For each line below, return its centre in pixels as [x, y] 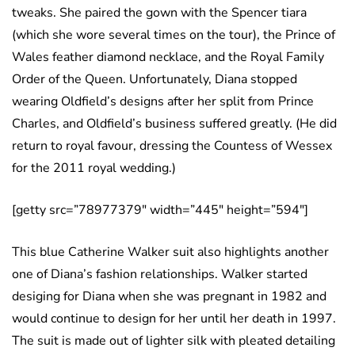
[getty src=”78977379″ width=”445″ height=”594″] [160, 210]
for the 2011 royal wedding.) [95, 168]
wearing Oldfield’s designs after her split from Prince [163, 101]
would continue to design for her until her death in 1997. [174, 318]
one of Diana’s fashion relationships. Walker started [160, 274]
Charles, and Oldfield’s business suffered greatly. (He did [174, 123]
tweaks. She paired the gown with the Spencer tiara [159, 12]
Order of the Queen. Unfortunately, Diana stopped [155, 79]
